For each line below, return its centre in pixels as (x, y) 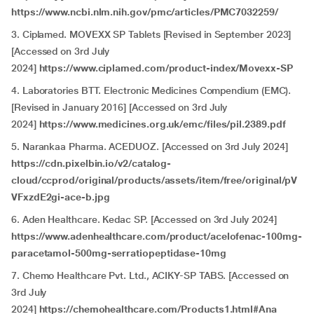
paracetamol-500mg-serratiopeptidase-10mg (119, 253)
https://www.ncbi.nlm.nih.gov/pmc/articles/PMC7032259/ (145, 12)
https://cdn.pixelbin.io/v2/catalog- (91, 163)
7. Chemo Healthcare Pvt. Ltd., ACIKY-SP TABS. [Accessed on (150, 275)
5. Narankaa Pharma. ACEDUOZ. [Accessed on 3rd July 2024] (150, 146)
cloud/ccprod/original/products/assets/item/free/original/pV (155, 180)
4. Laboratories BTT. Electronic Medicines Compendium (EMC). (151, 90)
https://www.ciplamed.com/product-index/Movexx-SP (166, 68)
